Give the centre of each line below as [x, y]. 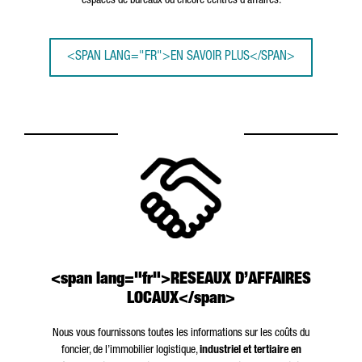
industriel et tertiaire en [250, 351]
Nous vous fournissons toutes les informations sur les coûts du [181, 334]
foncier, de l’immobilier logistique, [130, 351]
